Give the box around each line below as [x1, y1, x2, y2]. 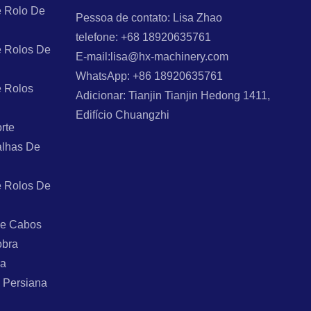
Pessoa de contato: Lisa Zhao [76, 11, 223, 24]
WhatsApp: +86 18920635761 [76, 69, 224, 82]
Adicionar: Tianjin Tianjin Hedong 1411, [76, 89, 271, 101]
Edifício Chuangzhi [76, 108, 170, 121]
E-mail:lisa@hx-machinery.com [76, 50, 229, 62]
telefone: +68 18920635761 [76, 31, 212, 43]
